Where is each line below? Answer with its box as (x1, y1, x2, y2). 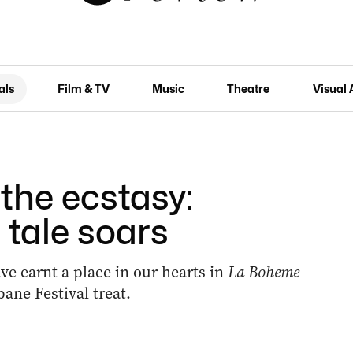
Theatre (227, 81, 270, 95)
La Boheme (223, 262, 299, 283)
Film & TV (57, 81, 110, 95)
